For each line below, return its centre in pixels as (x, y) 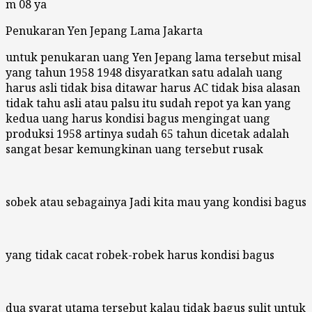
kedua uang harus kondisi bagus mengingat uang (138, 118)
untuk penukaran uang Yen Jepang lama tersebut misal (153, 57)
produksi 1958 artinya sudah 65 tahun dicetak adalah (147, 133)
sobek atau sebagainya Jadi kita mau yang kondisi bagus (156, 202)
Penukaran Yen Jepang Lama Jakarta (104, 30)
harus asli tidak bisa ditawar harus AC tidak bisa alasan (153, 87)
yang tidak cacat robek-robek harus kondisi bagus (140, 255)
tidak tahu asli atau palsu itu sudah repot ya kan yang (148, 103)
